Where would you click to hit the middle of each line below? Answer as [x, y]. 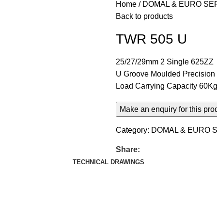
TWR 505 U [151, 39]
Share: [128, 149]
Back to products [144, 16]
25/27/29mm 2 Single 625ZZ [165, 62]
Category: [132, 130]
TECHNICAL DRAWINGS [108, 162]
